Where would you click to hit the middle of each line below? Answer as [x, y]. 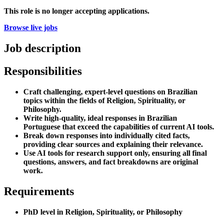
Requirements [39, 191]
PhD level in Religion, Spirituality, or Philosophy [103, 212]
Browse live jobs [31, 27]
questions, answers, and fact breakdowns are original [111, 162]
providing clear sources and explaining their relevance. [113, 144]
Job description [42, 48]
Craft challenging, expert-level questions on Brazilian [110, 91]
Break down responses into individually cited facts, [107, 135]
